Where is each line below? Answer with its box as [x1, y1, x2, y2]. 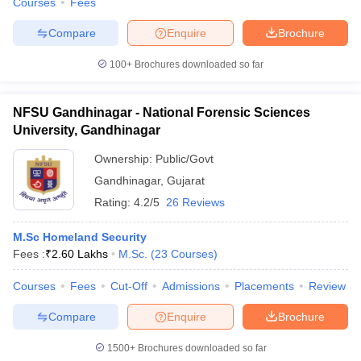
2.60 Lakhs [52, 247, 108, 260]
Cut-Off [110, 280, 147, 293]
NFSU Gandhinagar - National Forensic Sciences [13, 106, 310, 119]
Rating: [94, 196, 134, 209]
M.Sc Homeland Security [13, 230, 147, 243]
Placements [234, 280, 294, 293]
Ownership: [94, 152, 156, 165]
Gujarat [167, 174, 205, 187]
